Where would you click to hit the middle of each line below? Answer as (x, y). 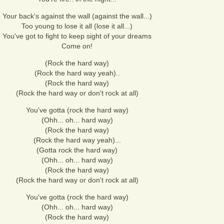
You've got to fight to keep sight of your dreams (77, 36)
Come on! (77, 46)
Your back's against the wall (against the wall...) (77, 16)
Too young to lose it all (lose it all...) (77, 26)
